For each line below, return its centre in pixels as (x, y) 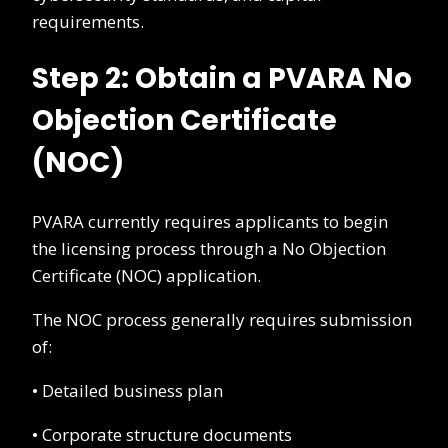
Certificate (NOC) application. (146, 275)
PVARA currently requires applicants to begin (210, 221)
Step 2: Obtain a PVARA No (222, 79)
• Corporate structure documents (162, 434)
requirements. (88, 22)
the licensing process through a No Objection (209, 248)
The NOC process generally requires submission (222, 319)
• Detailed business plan (127, 390)
